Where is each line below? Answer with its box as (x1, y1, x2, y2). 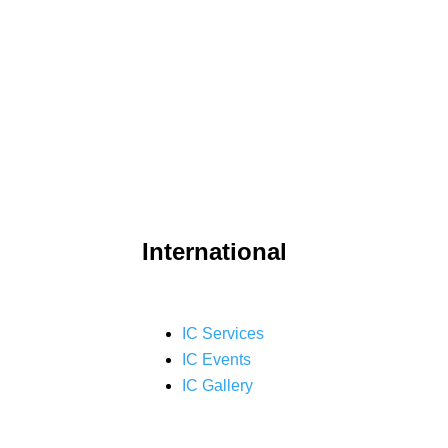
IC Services (182, 325, 264, 342)
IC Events (182, 351, 251, 368)
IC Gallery (182, 377, 253, 394)
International (142, 238, 287, 265)
